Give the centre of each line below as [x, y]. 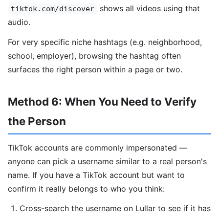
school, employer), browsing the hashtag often [94, 56]
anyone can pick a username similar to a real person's [107, 161]
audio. [19, 22]
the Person [37, 121]
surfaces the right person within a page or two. [95, 70]
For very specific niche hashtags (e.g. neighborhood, [105, 42]
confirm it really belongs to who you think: [86, 188]
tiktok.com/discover [53, 9]
